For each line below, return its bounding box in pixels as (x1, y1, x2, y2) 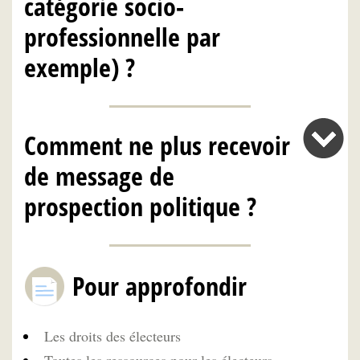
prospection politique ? (24, 189, 256, 224)
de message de (24, 158, 174, 194)
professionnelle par (24, 18, 220, 54)
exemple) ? (24, 49, 135, 84)
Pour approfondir (72, 268, 247, 304)
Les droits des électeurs (44, 326, 181, 346)
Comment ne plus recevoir (24, 128, 290, 163)
